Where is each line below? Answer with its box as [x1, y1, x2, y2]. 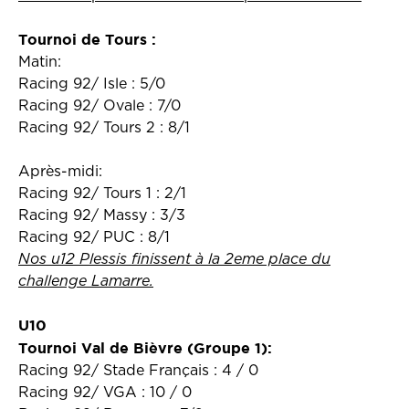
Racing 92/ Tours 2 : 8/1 [18, 121, 190, 135]
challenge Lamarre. [18, 274, 153, 288]
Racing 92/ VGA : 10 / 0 [18, 385, 192, 400]
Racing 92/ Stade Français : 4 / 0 [18, 363, 258, 378]
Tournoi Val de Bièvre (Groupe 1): [18, 340, 272, 356]
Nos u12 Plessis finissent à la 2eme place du [18, 252, 330, 267]
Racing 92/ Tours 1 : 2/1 [18, 186, 186, 201]
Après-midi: [18, 164, 102, 179]
